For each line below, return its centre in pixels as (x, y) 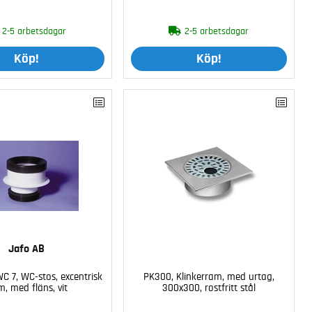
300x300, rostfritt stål (209, 288)
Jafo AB (26, 249)
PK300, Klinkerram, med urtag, (209, 277)
